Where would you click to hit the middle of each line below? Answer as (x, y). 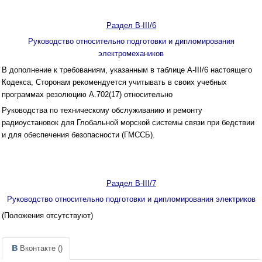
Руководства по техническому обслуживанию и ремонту (102, 111)
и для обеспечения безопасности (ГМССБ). (78, 135)
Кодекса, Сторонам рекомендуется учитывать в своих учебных (114, 82)
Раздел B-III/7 (131, 183)
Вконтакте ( (40, 249)
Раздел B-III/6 (131, 25)
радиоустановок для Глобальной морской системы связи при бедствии (128, 123)
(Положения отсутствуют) (47, 215)
